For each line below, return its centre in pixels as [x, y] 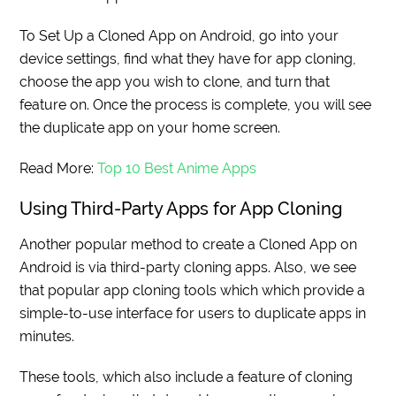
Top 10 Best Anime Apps [177, 169]
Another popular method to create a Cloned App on [189, 245]
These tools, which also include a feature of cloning [187, 377]
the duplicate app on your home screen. [150, 128]
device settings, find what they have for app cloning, [188, 59]
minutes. [47, 337]
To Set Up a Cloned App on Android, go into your [179, 36]
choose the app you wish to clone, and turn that [175, 82]
